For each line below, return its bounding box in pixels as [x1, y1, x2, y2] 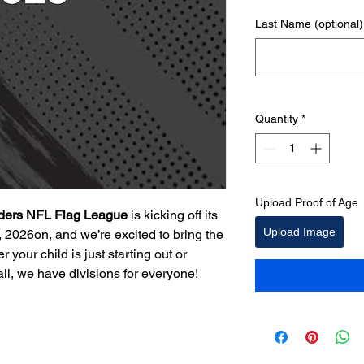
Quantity [255, 112, 298, 125]
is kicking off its [128, 207, 218, 223]
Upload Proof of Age [255, 196, 358, 209]
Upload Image [263, 225, 336, 238]
